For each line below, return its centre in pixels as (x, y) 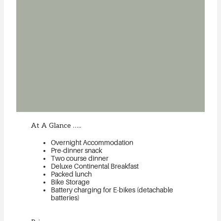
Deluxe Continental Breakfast (95, 166)
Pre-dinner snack (77, 151)
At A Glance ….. (56, 125)
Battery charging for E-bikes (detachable (112, 190)
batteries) (65, 198)
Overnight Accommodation (92, 143)
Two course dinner (80, 159)
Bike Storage (71, 182)
